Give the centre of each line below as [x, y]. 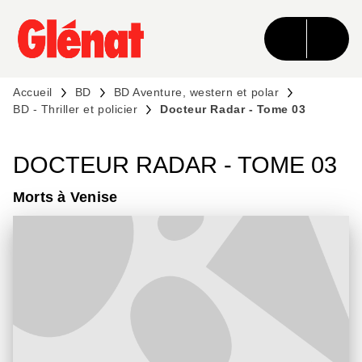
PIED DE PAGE [69, 57]
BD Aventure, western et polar [196, 92]
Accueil [33, 92]
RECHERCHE [141, 27]
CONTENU [248, 27]
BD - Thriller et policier [76, 109]
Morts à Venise [65, 197]
